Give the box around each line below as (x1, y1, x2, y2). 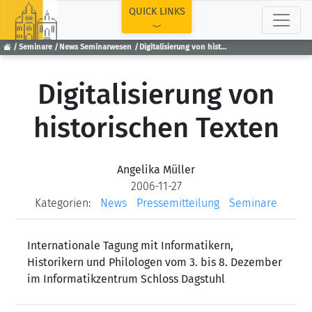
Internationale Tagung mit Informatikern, (27, 239, 233, 252)
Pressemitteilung (136, 196, 219, 210)
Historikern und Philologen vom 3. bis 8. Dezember (27, 256, 282, 269)
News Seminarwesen (59, 42, 132, 52)
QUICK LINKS (128, 6, 185, 17)
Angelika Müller (117, 163, 195, 176)
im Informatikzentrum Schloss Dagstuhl (27, 272, 225, 286)
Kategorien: (35, 196, 91, 210)
